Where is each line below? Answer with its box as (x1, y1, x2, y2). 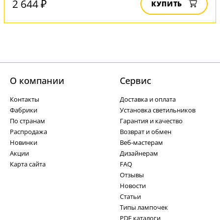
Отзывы (120, 170, 144, 179)
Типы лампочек (120, 203, 168, 212)
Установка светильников (120, 106, 195, 114)
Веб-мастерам (120, 138, 163, 147)
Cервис (120, 75, 151, 86)
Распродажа (10, 127, 47, 136)
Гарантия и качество (120, 116, 183, 125)
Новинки (10, 138, 37, 147)
